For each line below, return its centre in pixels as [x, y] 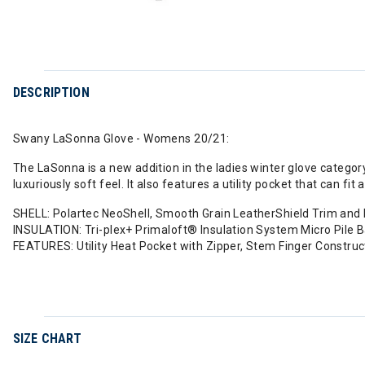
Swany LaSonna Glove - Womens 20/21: [121, 139]
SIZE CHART [48, 339]
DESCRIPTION [51, 92]
